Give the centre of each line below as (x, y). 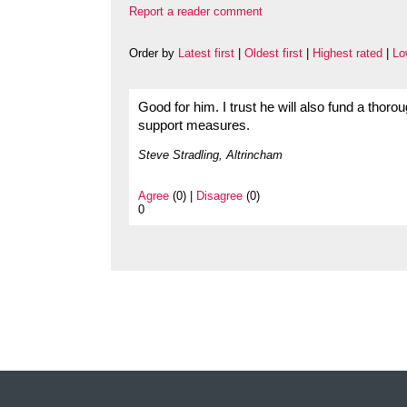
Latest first (206, 54)
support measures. (194, 126)
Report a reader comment (196, 12)
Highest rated (347, 54)
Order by (154, 54)
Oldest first (273, 54)
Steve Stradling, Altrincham (210, 155)
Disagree (219, 196)
